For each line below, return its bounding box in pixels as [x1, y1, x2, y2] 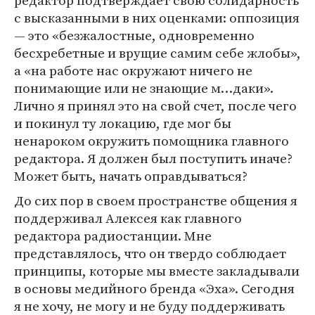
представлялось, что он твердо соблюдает [14, 244, 286, 262]
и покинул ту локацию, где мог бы [14, 114, 231, 132]
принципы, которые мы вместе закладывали [14, 262, 300, 280]
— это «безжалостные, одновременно [14, 26, 255, 44]
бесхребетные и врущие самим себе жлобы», [14, 44, 301, 62]
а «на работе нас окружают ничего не [14, 61, 252, 79]
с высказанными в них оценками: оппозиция [14, 8, 300, 27]
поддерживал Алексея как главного [14, 209, 242, 227]
